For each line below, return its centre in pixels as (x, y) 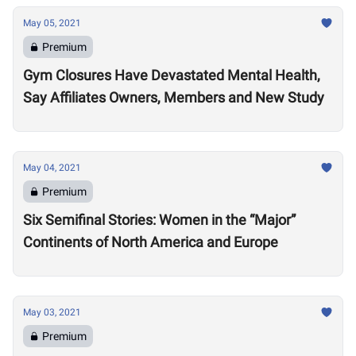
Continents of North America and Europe (151, 242)
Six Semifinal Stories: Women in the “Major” (159, 220)
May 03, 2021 (52, 312)
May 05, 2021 (52, 23)
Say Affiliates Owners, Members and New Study (174, 97)
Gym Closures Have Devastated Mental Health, (172, 75)
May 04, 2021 (52, 168)
